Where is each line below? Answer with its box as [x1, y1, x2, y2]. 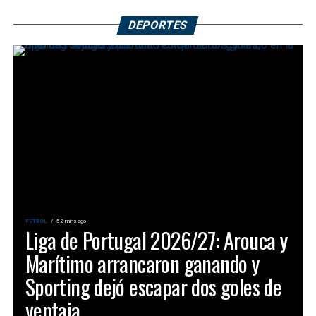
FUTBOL [25, 217, 47, 224]
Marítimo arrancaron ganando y [25, 247, 260, 279]
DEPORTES [127, 18, 190, 32]
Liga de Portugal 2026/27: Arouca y [25, 224, 288, 256]
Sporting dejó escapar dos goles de [25, 270, 282, 303]
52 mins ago [56, 217, 86, 224]
